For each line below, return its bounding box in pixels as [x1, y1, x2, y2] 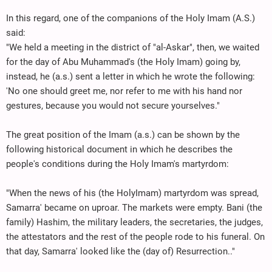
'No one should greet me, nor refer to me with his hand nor [6, 85, 242, 97]
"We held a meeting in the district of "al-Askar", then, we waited [6, 41, 259, 53]
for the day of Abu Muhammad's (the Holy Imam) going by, [6, 56, 240, 67]
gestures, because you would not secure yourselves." [6, 100, 220, 111]
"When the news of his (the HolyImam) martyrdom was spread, [6, 187, 259, 199]
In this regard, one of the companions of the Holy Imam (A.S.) [6, 12, 255, 24]
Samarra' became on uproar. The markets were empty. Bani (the [6, 202, 262, 213]
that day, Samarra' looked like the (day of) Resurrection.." [6, 245, 235, 257]
